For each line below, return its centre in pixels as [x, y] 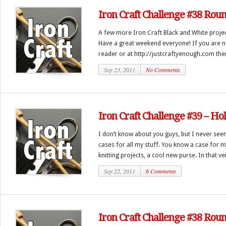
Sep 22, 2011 [120, 171]
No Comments [163, 70]
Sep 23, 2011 [120, 70]
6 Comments [161, 171]
